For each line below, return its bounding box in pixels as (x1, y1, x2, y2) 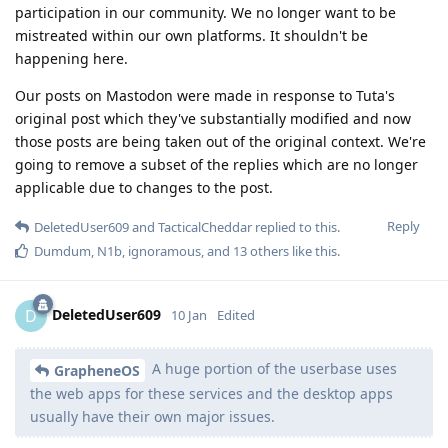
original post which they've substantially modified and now (15, 108, 411, 128)
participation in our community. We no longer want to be (15, 2, 396, 22)
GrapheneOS (54, 360, 140, 380)
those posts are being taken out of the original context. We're (15, 131, 426, 151)
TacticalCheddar (158, 217, 252, 236)
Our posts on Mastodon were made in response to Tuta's (15, 85, 395, 105)
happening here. (15, 48, 128, 68)
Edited (217, 305, 255, 324)
